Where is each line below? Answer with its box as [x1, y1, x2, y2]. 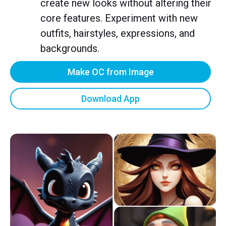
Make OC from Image [67, 66, 154, 77]
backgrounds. [40, 42, 102, 54]
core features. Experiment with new [40, 12, 198, 24]
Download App [81, 93, 140, 104]
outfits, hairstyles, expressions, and [40, 27, 195, 39]
